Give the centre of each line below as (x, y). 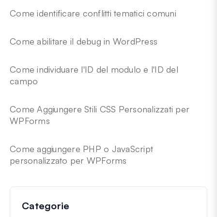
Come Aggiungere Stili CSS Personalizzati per (100, 109)
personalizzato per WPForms (68, 160)
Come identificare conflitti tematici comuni (93, 13)
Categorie (46, 205)
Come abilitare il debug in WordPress (84, 41)
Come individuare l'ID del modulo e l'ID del (94, 69)
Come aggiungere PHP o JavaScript (81, 148)
